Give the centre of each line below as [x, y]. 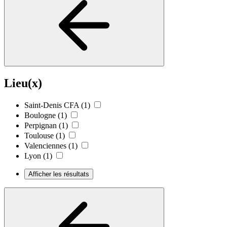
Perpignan [41, 126]
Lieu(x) [23, 83]
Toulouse [39, 136]
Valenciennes [45, 146]
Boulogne [40, 116]
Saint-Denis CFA [52, 105]
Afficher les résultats [59, 174]
